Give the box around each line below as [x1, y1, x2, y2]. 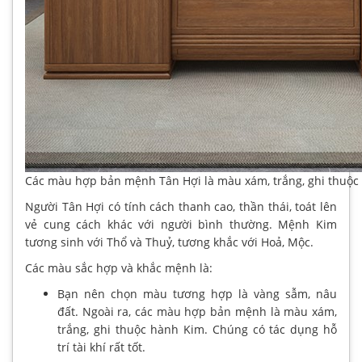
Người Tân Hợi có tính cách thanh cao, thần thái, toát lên [25, 198, 337, 214]
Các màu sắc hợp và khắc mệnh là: [25, 259, 213, 276]
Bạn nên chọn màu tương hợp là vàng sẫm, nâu [57, 285, 337, 301]
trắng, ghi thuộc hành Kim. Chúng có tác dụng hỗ [57, 321, 337, 337]
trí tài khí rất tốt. [57, 339, 145, 355]
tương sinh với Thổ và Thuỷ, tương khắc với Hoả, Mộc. [25, 234, 314, 250]
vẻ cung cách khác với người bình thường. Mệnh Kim [25, 216, 337, 232]
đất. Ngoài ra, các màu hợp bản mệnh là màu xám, [57, 303, 337, 319]
